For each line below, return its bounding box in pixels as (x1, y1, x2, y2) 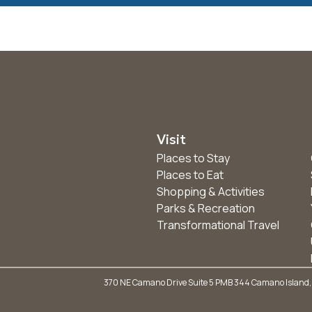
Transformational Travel (156, 217, 279, 233)
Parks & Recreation (156, 201, 255, 216)
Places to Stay (156, 150, 230, 166)
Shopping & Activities (156, 184, 265, 199)
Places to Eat (156, 167, 224, 182)
